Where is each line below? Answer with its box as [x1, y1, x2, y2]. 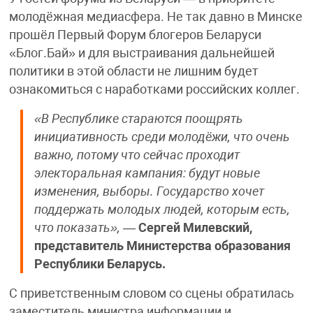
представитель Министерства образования [34, 239, 291, 254]
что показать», [34, 221, 120, 235]
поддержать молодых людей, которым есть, [34, 203, 290, 217]
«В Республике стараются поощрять [34, 112, 243, 126]
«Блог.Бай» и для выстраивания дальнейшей [8, 46, 275, 61]
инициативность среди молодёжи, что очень [34, 130, 290, 145]
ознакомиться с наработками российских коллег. [8, 82, 300, 97]
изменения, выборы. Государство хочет [34, 184, 264, 199]
